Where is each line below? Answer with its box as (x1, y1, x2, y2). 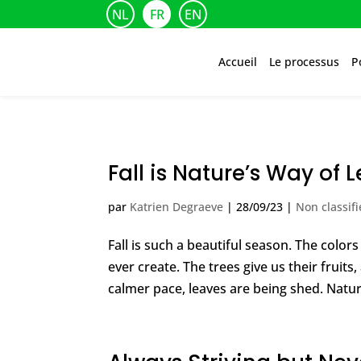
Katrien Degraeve (130, 199, 224, 214)
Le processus (269, 54, 339, 69)
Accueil (218, 54, 257, 69)
